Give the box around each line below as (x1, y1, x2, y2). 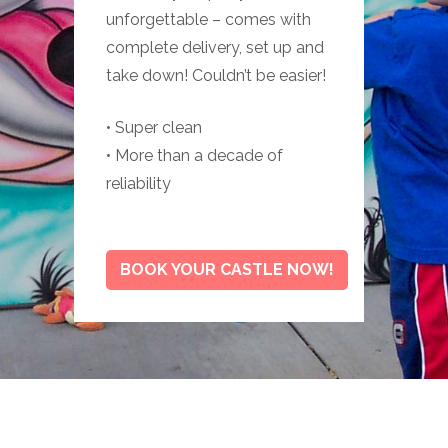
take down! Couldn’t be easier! (106, 66, 326, 85)
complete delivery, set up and (106, 38, 324, 57)
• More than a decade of (106, 146, 283, 165)
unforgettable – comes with (106, 10, 311, 29)
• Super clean (106, 118, 202, 137)
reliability (106, 174, 171, 193)
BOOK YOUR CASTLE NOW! (120, 260, 334, 279)
